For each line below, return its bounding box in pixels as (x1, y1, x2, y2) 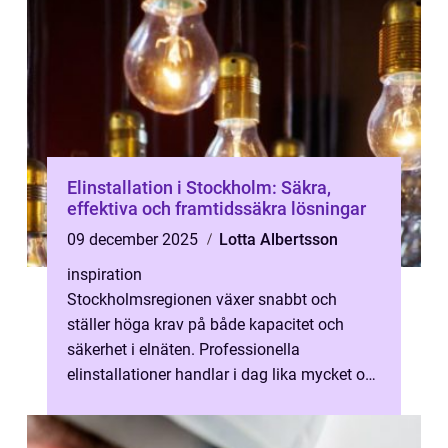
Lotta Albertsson (219, 230, 338, 249)
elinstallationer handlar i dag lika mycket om (67, 365, 379, 384)
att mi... (67, 390, 120, 409)
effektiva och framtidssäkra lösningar (67, 198, 366, 219)
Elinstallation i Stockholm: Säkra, (67, 177, 331, 198)
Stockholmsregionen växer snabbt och (67, 290, 337, 309)
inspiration (67, 265, 142, 284)
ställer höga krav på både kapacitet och (67, 315, 344, 334)
